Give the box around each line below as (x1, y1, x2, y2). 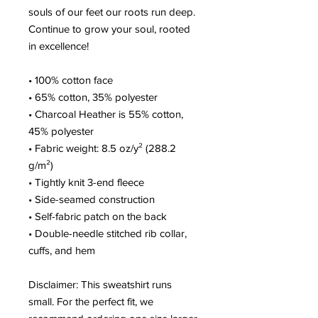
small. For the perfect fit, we (28, 295, 153, 307)
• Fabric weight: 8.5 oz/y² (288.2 (28, 141, 176, 154)
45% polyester (28, 124, 94, 137)
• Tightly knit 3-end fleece (28, 175, 147, 188)
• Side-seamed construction (28, 192, 155, 205)
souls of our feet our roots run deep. (28, 5, 195, 18)
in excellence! (28, 39, 89, 52)
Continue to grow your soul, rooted (28, 22, 190, 35)
